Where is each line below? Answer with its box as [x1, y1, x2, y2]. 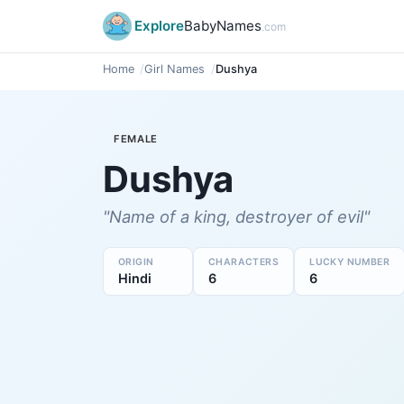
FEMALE [114, 132, 159, 145]
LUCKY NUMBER [309, 255, 390, 268]
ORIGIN [118, 255, 154, 268]
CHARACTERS [208, 255, 280, 268]
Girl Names [144, 62, 206, 76]
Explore [134, 17, 184, 34]
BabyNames [184, 17, 262, 34]
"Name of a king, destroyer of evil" [103, 206, 370, 226]
